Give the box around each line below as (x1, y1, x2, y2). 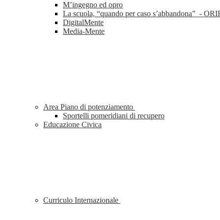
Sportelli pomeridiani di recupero (63, 111, 165, 120)
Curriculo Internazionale (43, 196, 120, 205)
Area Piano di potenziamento (43, 103, 135, 111)
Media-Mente (63, 27, 105, 36)
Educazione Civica (43, 120, 102, 129)
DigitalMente (63, 18, 104, 27)
